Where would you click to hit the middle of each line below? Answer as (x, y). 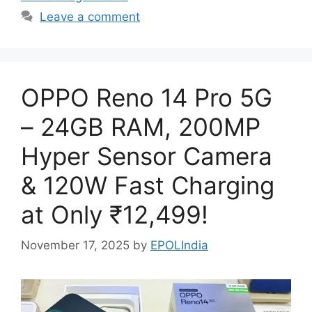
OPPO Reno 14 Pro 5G (147, 97)
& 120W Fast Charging (148, 185)
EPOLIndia (179, 245)
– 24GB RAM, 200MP (141, 126)
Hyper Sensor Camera (147, 156)
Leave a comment (90, 16)
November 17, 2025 (75, 245)
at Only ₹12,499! (115, 214)
